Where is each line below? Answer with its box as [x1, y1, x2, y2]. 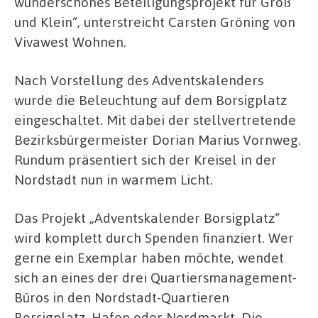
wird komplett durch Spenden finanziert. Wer [14, 228, 294, 246]
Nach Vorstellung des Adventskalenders [14, 71, 263, 89]
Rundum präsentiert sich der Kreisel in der [14, 150, 277, 169]
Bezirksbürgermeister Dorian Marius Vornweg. [14, 131, 301, 149]
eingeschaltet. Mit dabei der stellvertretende [14, 111, 296, 129]
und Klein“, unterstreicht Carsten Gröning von [14, 13, 295, 31]
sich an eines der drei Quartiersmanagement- [14, 268, 297, 286]
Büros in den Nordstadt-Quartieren [14, 287, 229, 306]
